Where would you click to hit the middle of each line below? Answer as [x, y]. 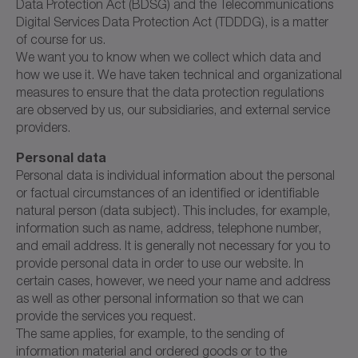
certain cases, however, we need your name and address [173, 280]
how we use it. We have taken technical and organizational [179, 74]
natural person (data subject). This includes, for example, [173, 210]
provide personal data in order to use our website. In [160, 263]
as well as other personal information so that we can [160, 298]
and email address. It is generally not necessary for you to [173, 245]
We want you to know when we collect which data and [169, 56]
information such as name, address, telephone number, [169, 227]
